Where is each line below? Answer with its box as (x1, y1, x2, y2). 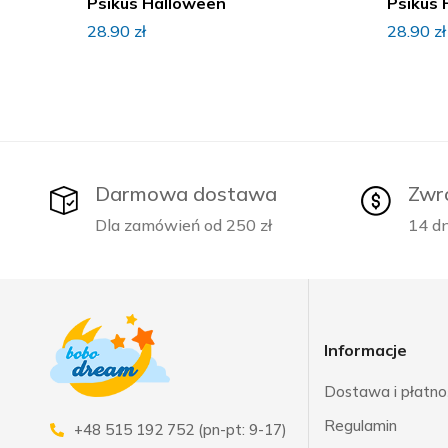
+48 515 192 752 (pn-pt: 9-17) (74, 420, 287, 440)
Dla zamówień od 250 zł (95, 215, 272, 235)
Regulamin (323, 416, 397, 435)
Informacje (323, 340, 407, 360)
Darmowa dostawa (95, 181, 277, 206)
